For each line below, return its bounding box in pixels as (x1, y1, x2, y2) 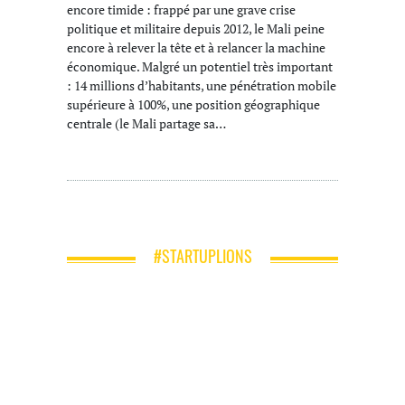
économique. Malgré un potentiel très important (67, 57, 333, 75)
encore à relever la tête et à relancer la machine (67, 38, 325, 56)
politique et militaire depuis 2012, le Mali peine (67, 19, 325, 37)
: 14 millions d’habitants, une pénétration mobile (67, 76, 336, 94)
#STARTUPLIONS (153, 244, 252, 268)
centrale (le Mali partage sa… (67, 114, 226, 132)
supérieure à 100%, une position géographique (67, 95, 320, 113)
